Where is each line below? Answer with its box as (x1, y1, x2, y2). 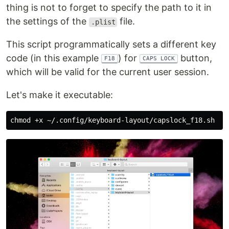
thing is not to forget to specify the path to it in (6, 2, 212, 13)
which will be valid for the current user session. (6, 66, 209, 78)
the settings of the (6, 16, 89, 27)
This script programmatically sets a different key (6, 39, 216, 50)
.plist (90, 18, 116, 27)
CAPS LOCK (143, 55, 175, 62)
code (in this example (6, 53, 101, 64)
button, (178, 53, 212, 64)
